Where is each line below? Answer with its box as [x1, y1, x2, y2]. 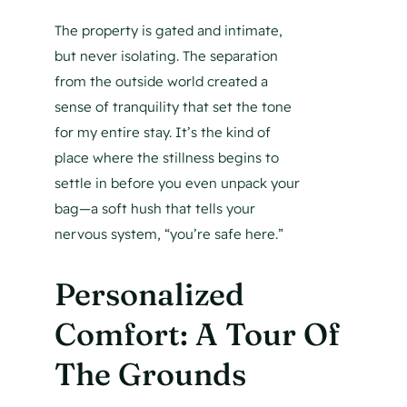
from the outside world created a [54, 73, 268, 91]
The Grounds [54, 355, 246, 394]
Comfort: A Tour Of [54, 315, 340, 354]
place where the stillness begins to [54, 149, 279, 167]
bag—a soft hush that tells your [54, 200, 255, 218]
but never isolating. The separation [54, 47, 278, 65]
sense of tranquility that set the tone [54, 98, 292, 116]
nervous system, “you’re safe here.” [54, 225, 283, 243]
